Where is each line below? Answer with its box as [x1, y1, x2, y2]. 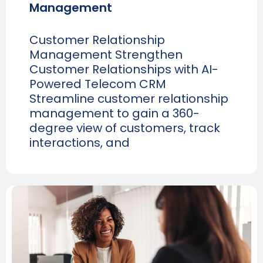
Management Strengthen [29, 46, 183, 63]
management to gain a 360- [29, 104, 200, 122]
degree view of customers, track [29, 119, 220, 136]
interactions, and [29, 134, 130, 151]
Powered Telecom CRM [29, 75, 166, 92]
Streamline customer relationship [29, 90, 228, 107]
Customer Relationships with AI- [29, 60, 218, 77]
